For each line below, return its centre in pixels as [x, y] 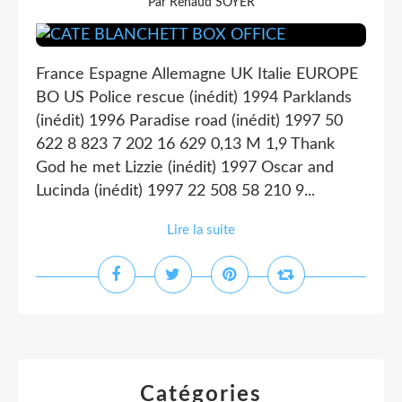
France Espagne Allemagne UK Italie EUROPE [197, 74]
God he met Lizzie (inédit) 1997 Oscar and [185, 168]
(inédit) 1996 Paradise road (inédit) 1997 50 [189, 121]
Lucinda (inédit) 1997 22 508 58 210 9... [175, 191]
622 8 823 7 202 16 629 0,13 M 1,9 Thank [185, 144]
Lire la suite [201, 230]
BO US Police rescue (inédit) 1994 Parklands [194, 98]
